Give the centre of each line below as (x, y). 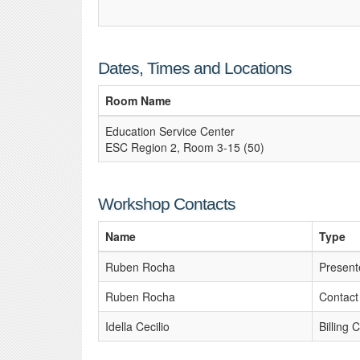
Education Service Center (170, 131)
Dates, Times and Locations (195, 68)
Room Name (138, 100)
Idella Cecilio (137, 326)
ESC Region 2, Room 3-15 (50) (185, 147)
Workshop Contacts (167, 204)
